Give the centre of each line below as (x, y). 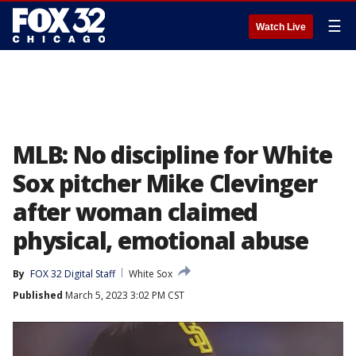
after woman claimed (135, 212)
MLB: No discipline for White (172, 155)
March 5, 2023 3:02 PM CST (124, 295)
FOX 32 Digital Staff (73, 274)
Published (38, 295)
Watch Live (281, 27)
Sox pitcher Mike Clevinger (165, 183)
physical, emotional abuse (161, 240)
